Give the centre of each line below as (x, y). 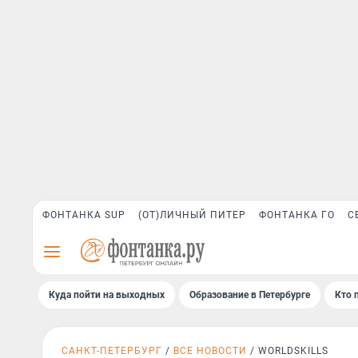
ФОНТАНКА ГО (297, 215)
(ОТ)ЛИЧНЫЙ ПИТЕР (192, 215)
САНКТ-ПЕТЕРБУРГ (112, 351)
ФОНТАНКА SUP (84, 215)
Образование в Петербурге (250, 295)
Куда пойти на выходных (107, 295)
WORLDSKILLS (293, 351)
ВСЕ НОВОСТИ (210, 351)
